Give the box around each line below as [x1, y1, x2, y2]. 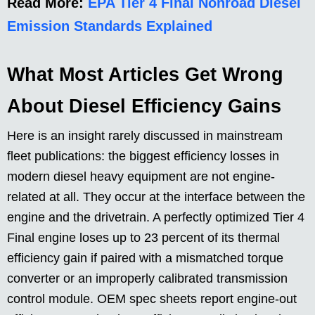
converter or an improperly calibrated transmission [7, 271, 288, 286]
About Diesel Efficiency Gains [7, 96, 281, 117]
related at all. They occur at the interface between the [7, 190, 305, 205]
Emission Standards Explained [7, 18, 212, 34]
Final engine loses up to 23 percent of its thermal [7, 231, 280, 245]
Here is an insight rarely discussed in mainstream [7, 129, 283, 143]
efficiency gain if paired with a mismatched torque [7, 251, 283, 266]
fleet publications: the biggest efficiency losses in [7, 149, 279, 164]
